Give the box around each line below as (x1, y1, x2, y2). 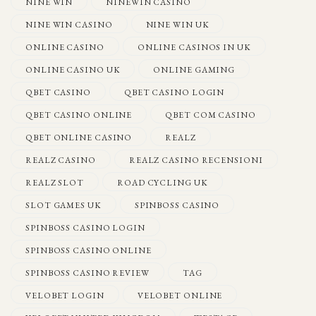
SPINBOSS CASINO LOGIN (25, 221, 145, 233)
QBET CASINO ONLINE (25, 109, 133, 121)
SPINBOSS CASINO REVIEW (25, 267, 150, 279)
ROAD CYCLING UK (117, 176, 208, 188)
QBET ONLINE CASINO (25, 131, 133, 143)
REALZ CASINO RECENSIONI (128, 154, 263, 166)
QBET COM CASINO (165, 109, 256, 121)
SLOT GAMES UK (25, 199, 102, 211)
